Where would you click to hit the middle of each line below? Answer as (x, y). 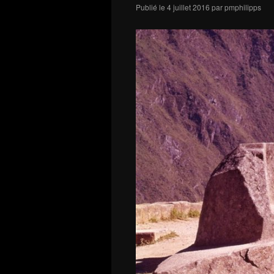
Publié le (150, 7)
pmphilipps (243, 7)
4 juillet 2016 (188, 7)
